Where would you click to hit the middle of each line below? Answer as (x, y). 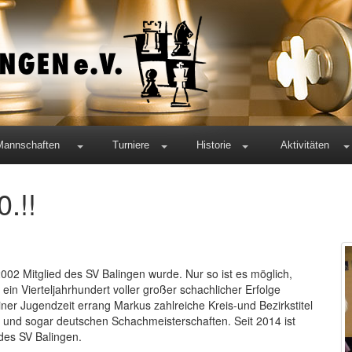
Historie (213, 145)
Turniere (131, 145)
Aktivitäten (304, 145)
